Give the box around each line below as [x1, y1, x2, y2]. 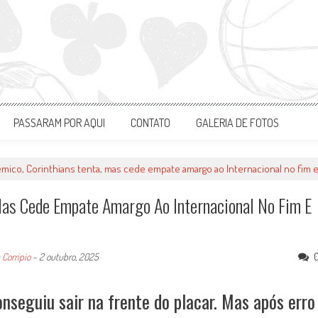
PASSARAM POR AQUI [13, 116, 105, 130]
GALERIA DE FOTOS [196, 116, 279, 130]
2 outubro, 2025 [39, 251, 99, 263]
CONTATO [131, 116, 170, 130]
